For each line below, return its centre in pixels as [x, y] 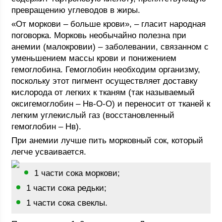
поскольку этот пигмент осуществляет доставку [105, 81]
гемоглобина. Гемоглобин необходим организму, [106, 70]
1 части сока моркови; [77, 173]
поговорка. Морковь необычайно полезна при [99, 35]
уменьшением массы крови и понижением [94, 58]
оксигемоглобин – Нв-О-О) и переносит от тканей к [111, 104]
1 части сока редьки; [67, 188]
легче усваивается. [49, 152]
